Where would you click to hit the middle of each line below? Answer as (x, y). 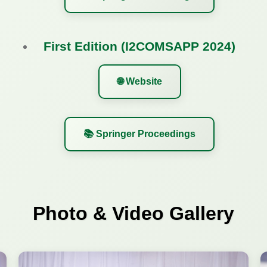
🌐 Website (139, 81)
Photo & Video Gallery (133, 213)
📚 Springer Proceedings (139, 134)
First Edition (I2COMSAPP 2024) (139, 46)
